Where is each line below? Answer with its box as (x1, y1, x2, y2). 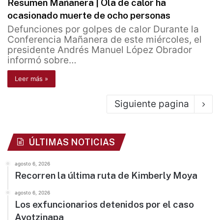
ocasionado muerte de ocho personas (7, 10, 170, 21)
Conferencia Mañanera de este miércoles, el (7, 34, 202, 46)
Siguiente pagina (114, 98, 189, 110)
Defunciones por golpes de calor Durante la (7, 24, 199, 35)
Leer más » (15, 75, 48, 83)
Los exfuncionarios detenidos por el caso (15, 199, 194, 210)
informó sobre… (7, 55, 77, 66)
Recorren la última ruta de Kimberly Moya (15, 170, 197, 181)
